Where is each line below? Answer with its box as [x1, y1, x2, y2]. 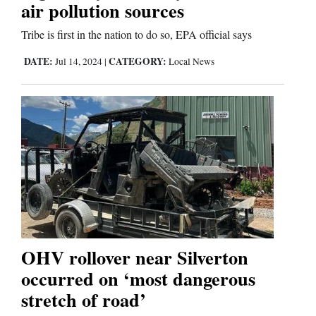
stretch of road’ [21, 285, 146, 313]
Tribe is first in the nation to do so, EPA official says [21, 27, 252, 42]
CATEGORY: [109, 54, 166, 69]
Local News [169, 55, 214, 68]
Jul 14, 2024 [53, 55, 104, 68]
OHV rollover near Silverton [21, 243, 248, 271]
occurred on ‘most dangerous [21, 264, 255, 292]
